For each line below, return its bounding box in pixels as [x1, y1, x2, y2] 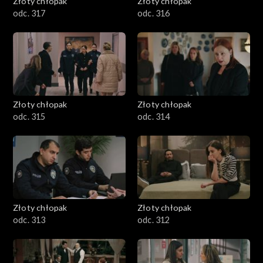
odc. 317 [13, 8, 46, 18]
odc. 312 [137, 214, 170, 225]
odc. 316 [137, 8, 170, 18]
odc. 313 [13, 214, 46, 225]
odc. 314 [137, 111, 170, 122]
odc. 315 [13, 111, 46, 122]
